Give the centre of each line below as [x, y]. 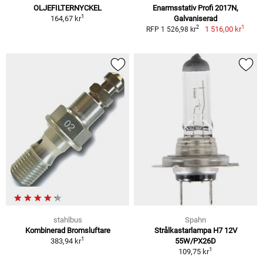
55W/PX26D [195, 241]
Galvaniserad [195, 18]
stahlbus [68, 220]
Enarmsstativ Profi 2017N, [195, 8]
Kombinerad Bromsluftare [68, 230]
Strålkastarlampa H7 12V [195, 230]
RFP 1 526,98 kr [171, 29]
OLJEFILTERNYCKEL [68, 8]
